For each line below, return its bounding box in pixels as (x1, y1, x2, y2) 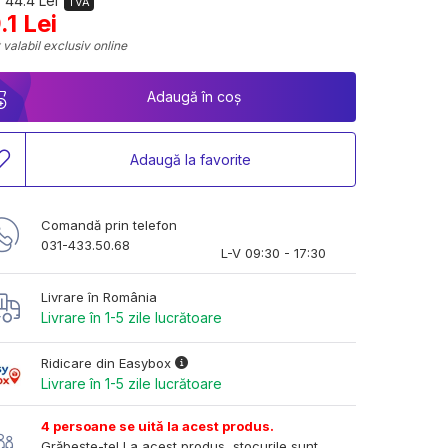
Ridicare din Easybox (41, 355, 175, 371)
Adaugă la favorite (130, 150, 251, 168)
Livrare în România (41, 289, 157, 305)
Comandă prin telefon (41, 217, 177, 233)
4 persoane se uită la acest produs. (41, 418, 274, 434)
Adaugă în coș (146, 88, 241, 105)
